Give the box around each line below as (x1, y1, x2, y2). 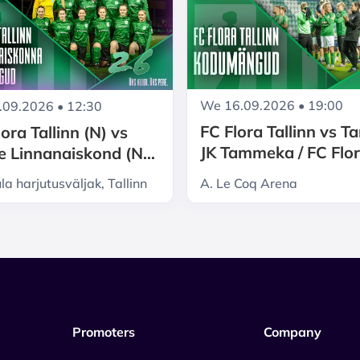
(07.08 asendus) (200, 184, 321, 205)
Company (264, 323, 321, 340)
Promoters (72, 323, 135, 340)
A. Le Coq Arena (200, 174, 297, 191)
